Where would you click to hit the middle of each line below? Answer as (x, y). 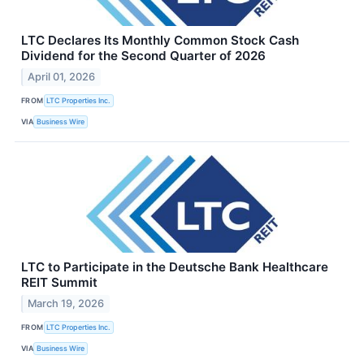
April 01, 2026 (62, 76)
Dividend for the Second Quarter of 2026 (143, 55)
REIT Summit (59, 282)
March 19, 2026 (66, 303)
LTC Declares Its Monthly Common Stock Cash (160, 40)
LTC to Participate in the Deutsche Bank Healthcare (175, 266)
